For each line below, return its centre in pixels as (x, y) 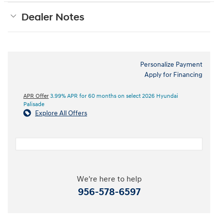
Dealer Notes (53, 17)
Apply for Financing (173, 74)
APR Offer (36, 96)
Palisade (34, 104)
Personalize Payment (171, 64)
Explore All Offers (61, 113)
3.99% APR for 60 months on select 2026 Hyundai (113, 96)
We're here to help (109, 179)
